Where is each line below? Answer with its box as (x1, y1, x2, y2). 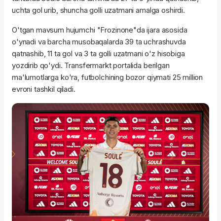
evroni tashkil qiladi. (12, 84, 75, 94)
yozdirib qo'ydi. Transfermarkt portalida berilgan (12, 61, 170, 71)
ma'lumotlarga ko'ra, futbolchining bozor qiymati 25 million (12, 73, 203, 82)
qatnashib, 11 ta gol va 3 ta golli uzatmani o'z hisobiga (12, 49, 185, 59)
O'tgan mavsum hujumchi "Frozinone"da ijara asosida (12, 25, 187, 35)
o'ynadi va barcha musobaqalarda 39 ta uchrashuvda (12, 37, 186, 47)
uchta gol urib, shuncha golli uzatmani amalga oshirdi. (12, 5, 185, 15)
